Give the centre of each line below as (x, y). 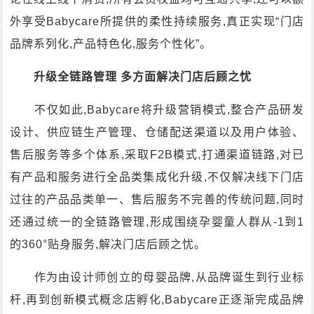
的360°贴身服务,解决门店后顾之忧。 (108, 244)
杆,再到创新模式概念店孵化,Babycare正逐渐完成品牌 (157, 300)
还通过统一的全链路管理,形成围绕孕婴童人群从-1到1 (157, 222)
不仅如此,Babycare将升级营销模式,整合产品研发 (157, 110)
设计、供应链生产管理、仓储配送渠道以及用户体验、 (157, 132)
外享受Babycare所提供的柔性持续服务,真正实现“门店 (157, 21)
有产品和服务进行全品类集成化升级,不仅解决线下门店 (157, 177)
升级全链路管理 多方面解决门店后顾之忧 (143, 77)
